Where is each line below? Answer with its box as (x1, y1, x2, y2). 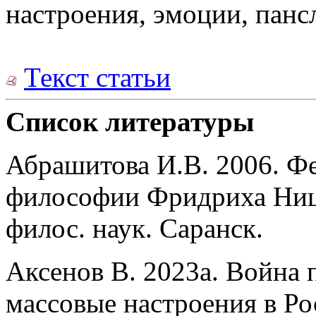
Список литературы (6, 107, 254, 138)
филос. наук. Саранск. (6, 213, 263, 244)
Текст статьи (24, 62, 171, 93)
